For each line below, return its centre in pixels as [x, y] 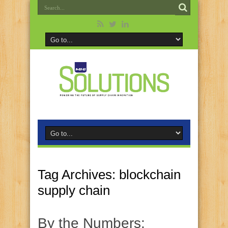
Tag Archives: [78, 175]
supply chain [74, 190]
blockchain [150, 175]
